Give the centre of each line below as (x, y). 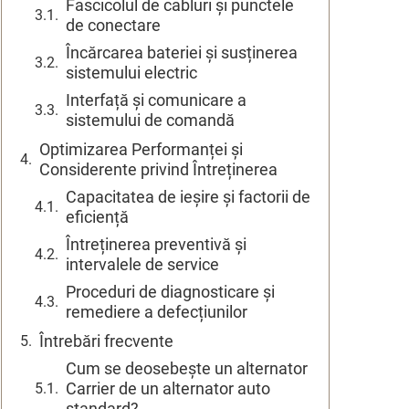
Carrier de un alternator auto (168, 388)
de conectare (113, 25)
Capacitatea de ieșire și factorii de (188, 196)
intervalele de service (142, 264)
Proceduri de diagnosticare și (170, 291)
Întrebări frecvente (106, 341)
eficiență (97, 216)
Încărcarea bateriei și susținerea (182, 52)
